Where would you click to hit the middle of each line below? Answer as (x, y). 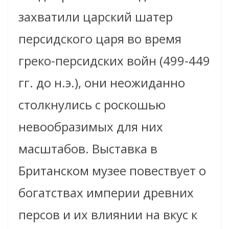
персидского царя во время (100, 38)
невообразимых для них (91, 126)
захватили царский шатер (96, 16)
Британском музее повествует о (112, 170)
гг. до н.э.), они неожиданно (102, 82)
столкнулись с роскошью (92, 104)
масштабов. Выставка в (88, 148)
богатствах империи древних (106, 192)
